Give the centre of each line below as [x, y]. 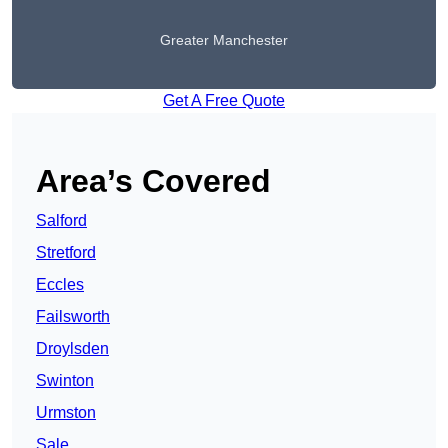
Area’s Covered [153, 181]
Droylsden [72, 349]
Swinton [65, 381]
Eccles [60, 285]
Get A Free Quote [224, 101]
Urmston [66, 413]
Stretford [66, 253]
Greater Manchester [224, 40]
